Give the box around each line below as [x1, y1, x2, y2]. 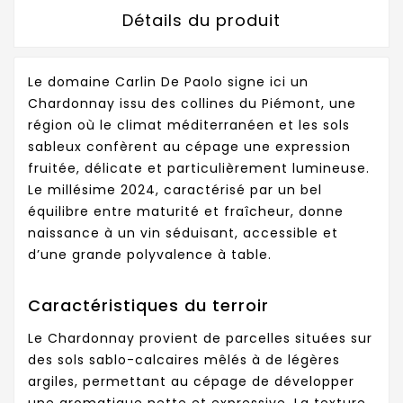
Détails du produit [122, 9, 281, 32]
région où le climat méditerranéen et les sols [28, 116, 350, 135]
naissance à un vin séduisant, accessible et [28, 224, 338, 243]
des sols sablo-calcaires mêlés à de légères [28, 350, 340, 369]
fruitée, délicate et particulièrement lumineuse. [28, 159, 370, 178]
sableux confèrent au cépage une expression [28, 138, 351, 157]
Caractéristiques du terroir [28, 294, 269, 318]
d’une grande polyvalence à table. [28, 246, 272, 264]
